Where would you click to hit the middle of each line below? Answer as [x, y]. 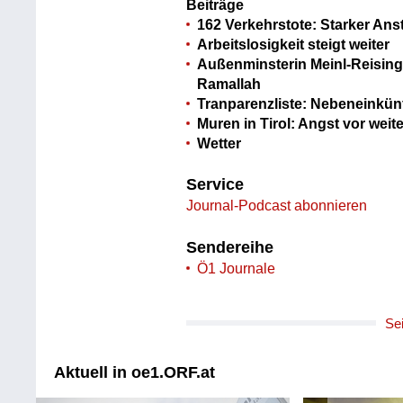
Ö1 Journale [237, 268]
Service [215, 185]
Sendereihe [230, 247]
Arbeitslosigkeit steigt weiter [294, 44]
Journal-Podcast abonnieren [277, 206]
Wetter [219, 143]
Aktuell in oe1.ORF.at [135, 373]
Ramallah [229, 84]
